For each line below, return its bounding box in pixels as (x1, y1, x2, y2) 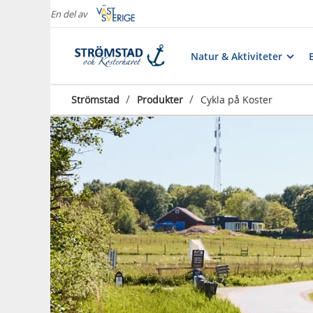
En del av (50, 8, 87, 20)
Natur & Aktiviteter (191, 49, 282, 63)
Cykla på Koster (201, 93, 272, 106)
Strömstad (71, 93, 119, 106)
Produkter (137, 93, 183, 106)
